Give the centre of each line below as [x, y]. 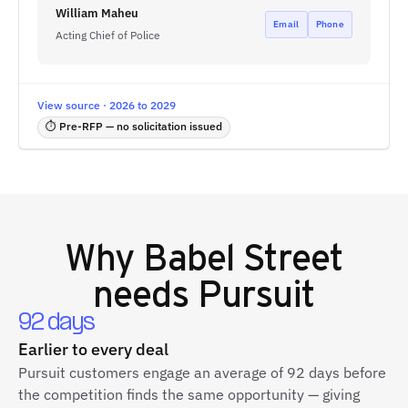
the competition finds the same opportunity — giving [189, 394]
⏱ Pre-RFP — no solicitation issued [134, 126]
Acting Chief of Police [108, 35]
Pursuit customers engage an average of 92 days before [202, 372]
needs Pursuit [204, 292]
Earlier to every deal [93, 349]
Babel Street [243, 255]
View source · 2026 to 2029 [107, 105]
